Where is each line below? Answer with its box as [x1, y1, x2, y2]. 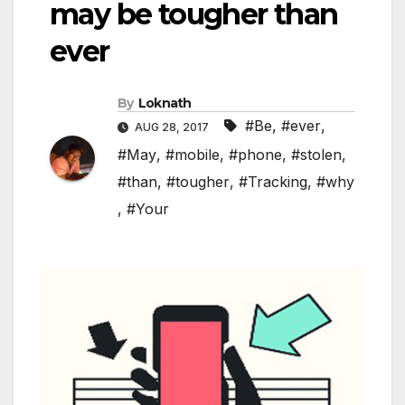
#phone [229, 145, 282, 164]
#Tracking [239, 172, 307, 191]
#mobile [165, 145, 220, 164]
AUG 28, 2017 [132, 119, 212, 134]
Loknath [137, 94, 192, 111]
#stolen [291, 145, 342, 164]
